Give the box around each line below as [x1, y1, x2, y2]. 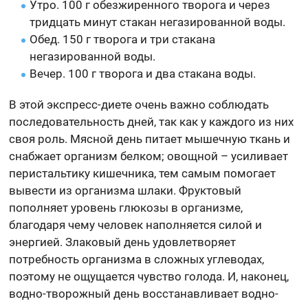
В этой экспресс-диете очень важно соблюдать [9, 98, 269, 112]
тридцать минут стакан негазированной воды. [30, 15, 286, 30]
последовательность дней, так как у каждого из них [9, 115, 294, 129]
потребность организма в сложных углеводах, [9, 252, 265, 267]
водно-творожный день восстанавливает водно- [9, 287, 279, 301]
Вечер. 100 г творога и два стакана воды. [30, 67, 256, 81]
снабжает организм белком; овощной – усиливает [9, 149, 289, 164]
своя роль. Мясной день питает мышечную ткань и [9, 132, 291, 146]
